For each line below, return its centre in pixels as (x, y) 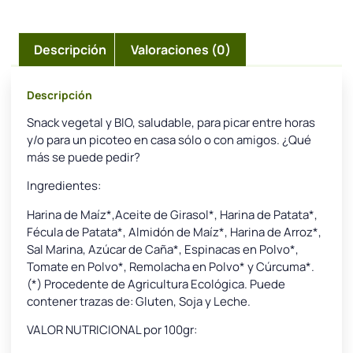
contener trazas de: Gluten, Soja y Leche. (139, 301)
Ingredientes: (64, 186)
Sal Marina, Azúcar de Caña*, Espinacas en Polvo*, (163, 249)
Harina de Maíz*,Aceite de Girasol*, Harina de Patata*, (172, 214)
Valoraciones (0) (180, 49)
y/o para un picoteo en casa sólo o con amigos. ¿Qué (169, 139)
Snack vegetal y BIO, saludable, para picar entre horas (171, 122)
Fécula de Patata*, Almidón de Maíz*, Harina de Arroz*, (174, 232)
